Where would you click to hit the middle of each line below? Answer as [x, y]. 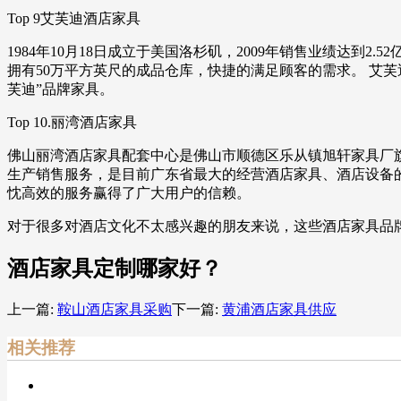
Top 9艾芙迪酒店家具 [74, 19]
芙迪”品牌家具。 [60, 90]
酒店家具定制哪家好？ [115, 269]
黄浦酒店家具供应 [279, 310]
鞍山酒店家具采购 [115, 310]
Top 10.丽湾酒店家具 [72, 123]
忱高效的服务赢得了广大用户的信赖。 [129, 193]
